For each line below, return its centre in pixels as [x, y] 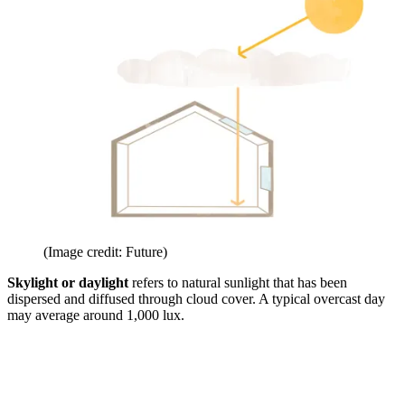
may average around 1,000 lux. [98, 315]
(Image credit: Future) [105, 251]
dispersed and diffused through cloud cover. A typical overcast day [196, 298]
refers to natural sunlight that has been [240, 282]
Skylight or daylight [70, 282]
